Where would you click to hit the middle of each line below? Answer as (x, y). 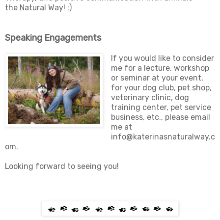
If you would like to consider (162, 58)
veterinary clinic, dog (150, 98)
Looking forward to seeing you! (62, 166)
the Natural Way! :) (38, 8)
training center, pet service (161, 108)
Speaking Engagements (53, 38)
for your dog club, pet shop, (161, 88)
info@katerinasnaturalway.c (163, 137)
